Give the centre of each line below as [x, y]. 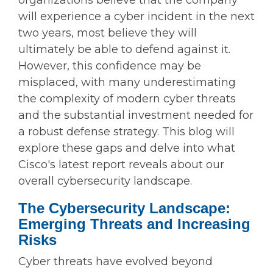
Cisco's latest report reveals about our [121, 165]
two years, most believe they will [108, 33]
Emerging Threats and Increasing [134, 224]
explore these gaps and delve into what [127, 148]
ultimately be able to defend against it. [124, 50]
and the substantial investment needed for [136, 115]
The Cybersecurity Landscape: [124, 208]
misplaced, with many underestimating [127, 83]
